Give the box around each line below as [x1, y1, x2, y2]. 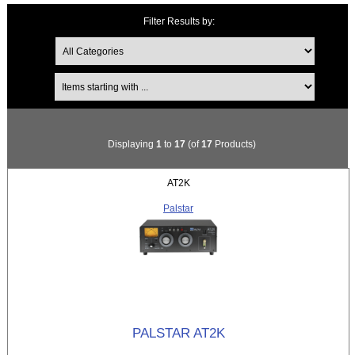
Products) [212, 139, 256, 150]
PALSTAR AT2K [132, 325, 225, 342]
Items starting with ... [148, 66, 235, 77]
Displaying [107, 139, 156, 150]
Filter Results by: [143, 15, 216, 26]
